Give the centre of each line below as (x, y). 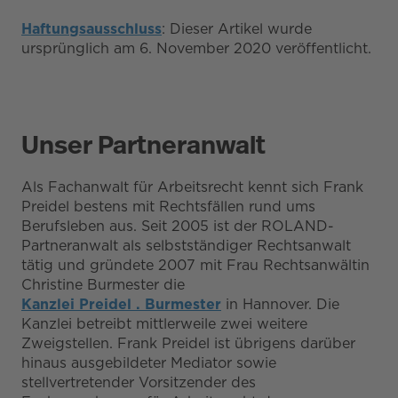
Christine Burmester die (103, 284)
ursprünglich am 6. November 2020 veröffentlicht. (196, 48)
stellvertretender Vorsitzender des (139, 382)
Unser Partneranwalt (143, 144)
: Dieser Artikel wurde (237, 28)
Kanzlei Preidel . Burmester (121, 304)
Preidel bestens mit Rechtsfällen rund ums (168, 206)
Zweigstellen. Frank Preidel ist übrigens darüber (188, 343)
